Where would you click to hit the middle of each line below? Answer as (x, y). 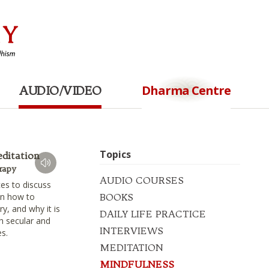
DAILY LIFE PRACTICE (153, 214)
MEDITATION (132, 248)
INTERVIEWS (132, 231)
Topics (116, 155)
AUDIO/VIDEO (60, 90)
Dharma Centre (186, 90)
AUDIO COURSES (142, 180)
